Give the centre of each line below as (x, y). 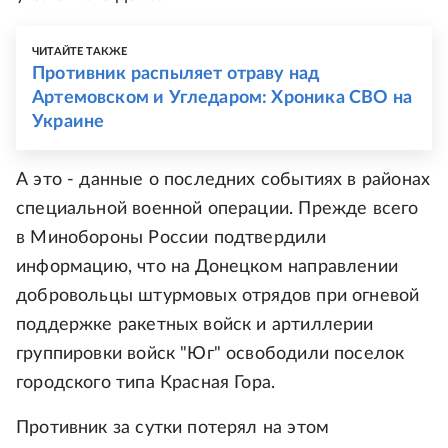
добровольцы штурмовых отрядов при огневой (218, 296)
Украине (68, 122)
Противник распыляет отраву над (176, 74)
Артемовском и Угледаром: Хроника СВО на (222, 98)
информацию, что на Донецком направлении (207, 267)
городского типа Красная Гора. (146, 383)
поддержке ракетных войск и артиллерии (195, 325)
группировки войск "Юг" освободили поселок (210, 354)
